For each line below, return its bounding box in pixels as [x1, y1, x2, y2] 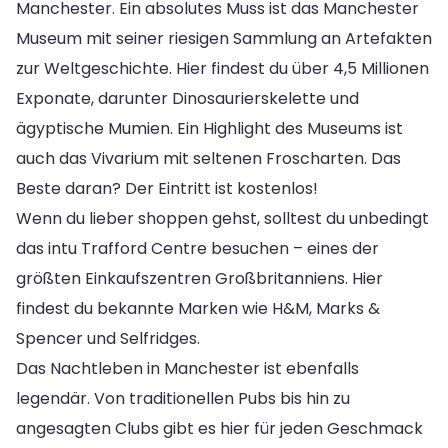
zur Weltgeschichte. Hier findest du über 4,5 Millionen [16, 56, 429, 80]
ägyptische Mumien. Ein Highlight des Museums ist [16, 116, 403, 140]
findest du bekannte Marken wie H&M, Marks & [16, 296, 380, 320]
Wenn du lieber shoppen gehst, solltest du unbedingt [16, 206, 429, 230]
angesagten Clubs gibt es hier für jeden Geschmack [16, 416, 423, 440]
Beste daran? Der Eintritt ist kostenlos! [16, 176, 318, 200]
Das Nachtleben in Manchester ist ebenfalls [16, 356, 359, 380]
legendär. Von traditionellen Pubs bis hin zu [16, 386, 350, 410]
